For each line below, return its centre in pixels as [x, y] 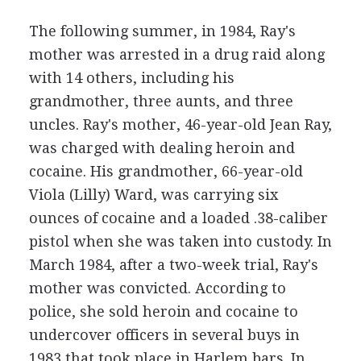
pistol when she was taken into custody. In [180, 241]
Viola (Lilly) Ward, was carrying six [153, 195]
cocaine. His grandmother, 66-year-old [166, 171]
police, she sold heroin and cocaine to [163, 311]
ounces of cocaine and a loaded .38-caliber [178, 218]
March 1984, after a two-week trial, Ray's [173, 265]
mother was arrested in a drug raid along [176, 54]
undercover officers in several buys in [164, 335]
